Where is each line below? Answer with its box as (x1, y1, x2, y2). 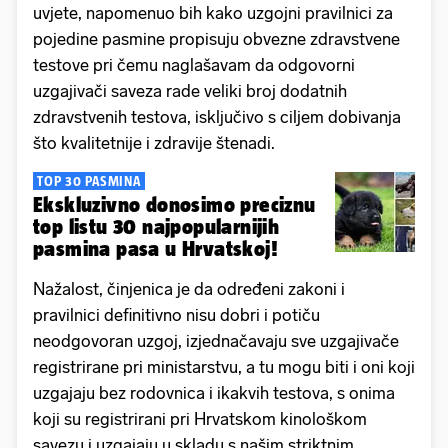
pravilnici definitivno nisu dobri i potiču (33, 304, 320, 325)
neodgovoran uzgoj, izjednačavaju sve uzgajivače (33, 330, 399, 351)
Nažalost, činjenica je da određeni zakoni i (33, 278, 345, 299)
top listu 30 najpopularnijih (33, 214, 280, 238)
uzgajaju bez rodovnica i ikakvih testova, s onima (33, 382, 395, 403)
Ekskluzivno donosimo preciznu (33, 192, 316, 216)
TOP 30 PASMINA (37, 172, 141, 189)
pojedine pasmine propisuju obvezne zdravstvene (33, 28, 400, 49)
